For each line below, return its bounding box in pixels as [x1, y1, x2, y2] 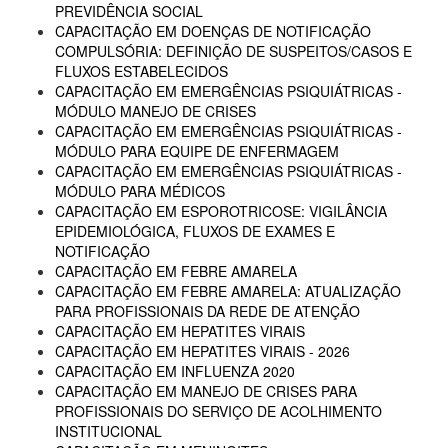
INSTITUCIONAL [55, 421, 162, 441]
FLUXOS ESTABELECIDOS [55, 61, 228, 81]
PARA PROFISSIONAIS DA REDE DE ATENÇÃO [55, 301, 360, 321]
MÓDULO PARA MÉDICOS [55, 181, 225, 201]
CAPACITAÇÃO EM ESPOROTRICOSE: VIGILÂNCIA [55, 201, 387, 221]
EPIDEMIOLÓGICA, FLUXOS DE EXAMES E [55, 221, 335, 241]
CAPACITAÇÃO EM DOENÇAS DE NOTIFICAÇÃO [55, 21, 371, 41]
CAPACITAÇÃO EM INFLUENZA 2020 [55, 361, 295, 381]
